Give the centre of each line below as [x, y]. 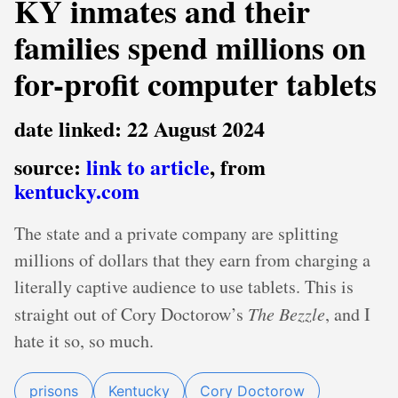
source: [50, 167]
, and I [348, 314]
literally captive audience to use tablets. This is [184, 287]
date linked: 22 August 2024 [139, 128]
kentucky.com [77, 191]
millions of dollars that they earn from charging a [192, 260]
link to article [148, 167]
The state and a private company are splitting [176, 233]
